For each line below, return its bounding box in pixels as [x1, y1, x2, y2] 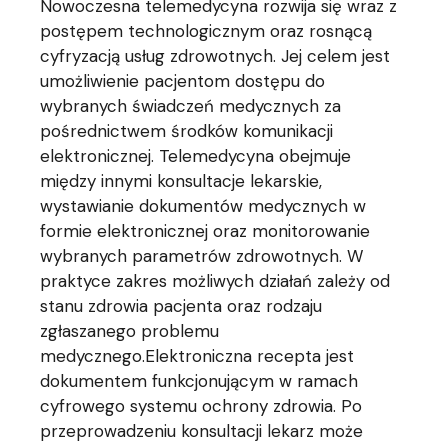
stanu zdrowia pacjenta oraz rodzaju [40, 295, 323, 318]
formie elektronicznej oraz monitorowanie [40, 220, 371, 243]
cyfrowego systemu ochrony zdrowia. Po [40, 395, 363, 418]
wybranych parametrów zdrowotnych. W [40, 245, 364, 268]
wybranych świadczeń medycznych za [40, 95, 342, 118]
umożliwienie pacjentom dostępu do [40, 70, 326, 93]
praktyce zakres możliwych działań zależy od [40, 270, 391, 293]
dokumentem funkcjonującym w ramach [40, 370, 359, 393]
